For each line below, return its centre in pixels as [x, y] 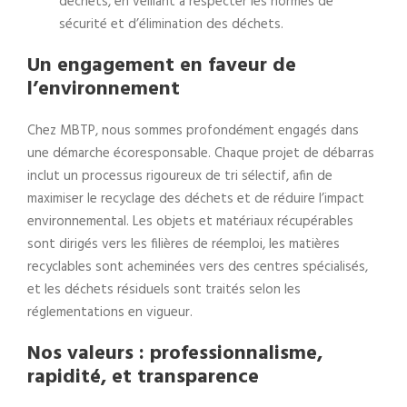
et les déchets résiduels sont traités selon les [164, 289]
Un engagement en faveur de [162, 65]
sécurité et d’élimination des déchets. [171, 24]
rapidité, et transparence [143, 377]
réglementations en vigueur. [110, 312]
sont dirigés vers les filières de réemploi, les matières [184, 244]
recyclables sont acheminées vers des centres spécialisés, [198, 267]
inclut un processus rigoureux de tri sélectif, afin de [180, 176]
